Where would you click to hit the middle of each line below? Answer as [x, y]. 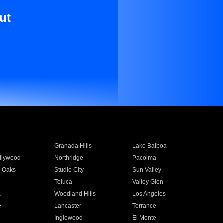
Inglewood [68, 218]
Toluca [63, 182]
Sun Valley [147, 170]
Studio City [69, 170]
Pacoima [145, 158]
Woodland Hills [75, 194]
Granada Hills [73, 146]
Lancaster [67, 206]
